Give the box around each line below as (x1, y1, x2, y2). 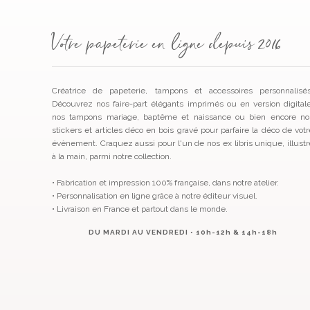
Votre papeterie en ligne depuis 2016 (52, 37, 281, 55)
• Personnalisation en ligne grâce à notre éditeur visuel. (52, 190, 257, 201)
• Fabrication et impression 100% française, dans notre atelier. (52, 177, 279, 188)
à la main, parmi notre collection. (52, 151, 172, 161)
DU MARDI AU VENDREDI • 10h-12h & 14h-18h (88, 228, 277, 236)
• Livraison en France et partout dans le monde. (52, 203, 228, 214)
